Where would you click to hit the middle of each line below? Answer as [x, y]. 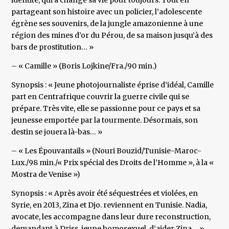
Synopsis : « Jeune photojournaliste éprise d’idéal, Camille [113, 85]
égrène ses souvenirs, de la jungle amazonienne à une [107, 24]
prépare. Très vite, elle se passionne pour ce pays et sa [106, 109]
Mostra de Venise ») [46, 175]
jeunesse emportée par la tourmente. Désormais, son [105, 120]
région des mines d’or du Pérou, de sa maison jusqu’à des [112, 36]
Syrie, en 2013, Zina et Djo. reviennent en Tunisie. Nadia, [109, 205]
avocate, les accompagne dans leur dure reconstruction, [111, 217]
